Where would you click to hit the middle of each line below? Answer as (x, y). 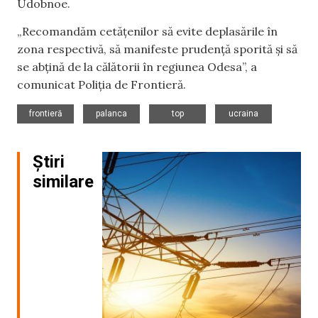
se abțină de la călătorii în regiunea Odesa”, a (137, 67)
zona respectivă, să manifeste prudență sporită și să (157, 49)
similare (63, 181)
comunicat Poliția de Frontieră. (102, 85)
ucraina (243, 113)
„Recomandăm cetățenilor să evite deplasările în (147, 32)
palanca (111, 113)
